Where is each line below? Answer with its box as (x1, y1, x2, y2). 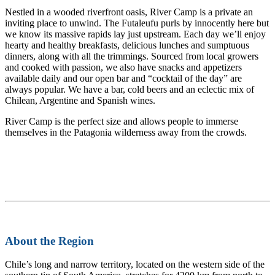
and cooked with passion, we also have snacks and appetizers (5, 61, 242, 72)
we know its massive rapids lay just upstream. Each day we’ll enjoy (5, 28, 266, 39)
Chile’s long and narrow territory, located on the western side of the (5, 259, 265, 270)
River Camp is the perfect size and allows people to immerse (5, 115, 238, 126)
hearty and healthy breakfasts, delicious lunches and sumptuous (5, 39, 249, 50)
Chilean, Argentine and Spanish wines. (5, 95, 155, 106)
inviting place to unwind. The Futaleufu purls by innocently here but (5, 17, 269, 28)
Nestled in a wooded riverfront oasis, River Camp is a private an (5, 6, 253, 17)
